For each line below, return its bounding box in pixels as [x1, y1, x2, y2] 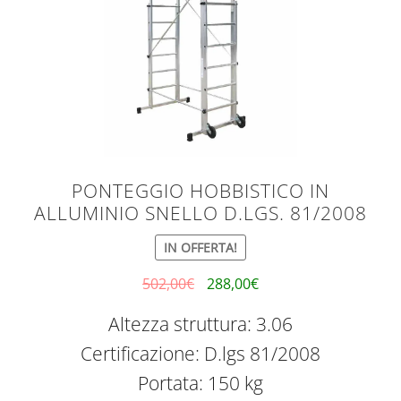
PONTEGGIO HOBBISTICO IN [72, 177, 329, 203]
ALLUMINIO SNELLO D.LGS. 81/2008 [34, 200, 367, 226]
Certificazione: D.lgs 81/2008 [81, 341, 320, 367]
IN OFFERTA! [164, 238, 237, 256]
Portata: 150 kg [138, 371, 263, 397]
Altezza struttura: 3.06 [108, 311, 293, 337]
